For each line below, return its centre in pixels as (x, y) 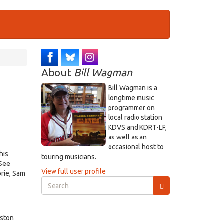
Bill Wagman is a (132, 88)
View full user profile (73, 171)
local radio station (135, 117)
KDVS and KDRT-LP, (137, 127)
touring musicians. (69, 157)
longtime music (131, 98)
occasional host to (136, 147)
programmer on (131, 108)
